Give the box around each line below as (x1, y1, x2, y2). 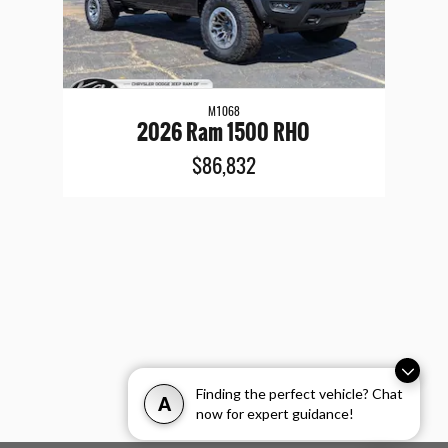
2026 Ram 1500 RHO (137, 115, 311, 149)
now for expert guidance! (196, 405, 354, 422)
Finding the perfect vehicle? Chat (196, 385, 403, 402)
